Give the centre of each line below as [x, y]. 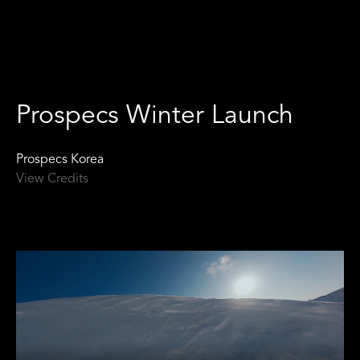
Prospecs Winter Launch [155, 117]
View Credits [52, 179]
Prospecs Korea [60, 160]
